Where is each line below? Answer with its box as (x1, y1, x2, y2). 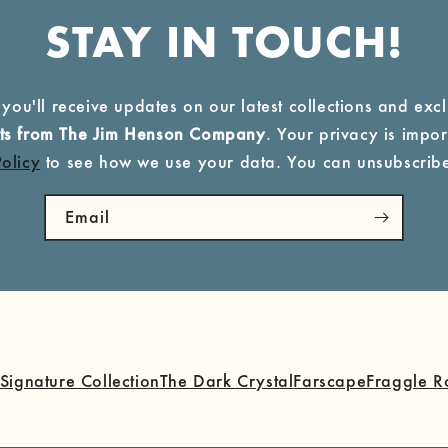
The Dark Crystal (159, 370, 294, 391)
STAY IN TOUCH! (45, 24, 403, 68)
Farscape (293, 370, 367, 391)
